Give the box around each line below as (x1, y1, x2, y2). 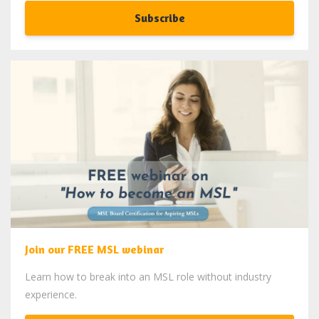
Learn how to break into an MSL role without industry (25, 270, 271, 284)
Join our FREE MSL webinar (25, 242, 164, 257)
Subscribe (134, 11, 185, 26)
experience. (25, 288, 77, 302)
